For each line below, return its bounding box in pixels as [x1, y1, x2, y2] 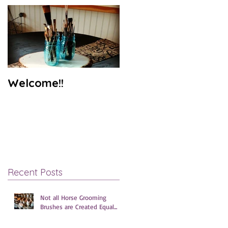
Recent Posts [8, 166, 63, 178]
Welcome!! [8, 76, 64, 90]
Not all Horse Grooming [40, 193, 106, 202]
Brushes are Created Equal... [40, 202, 117, 211]
